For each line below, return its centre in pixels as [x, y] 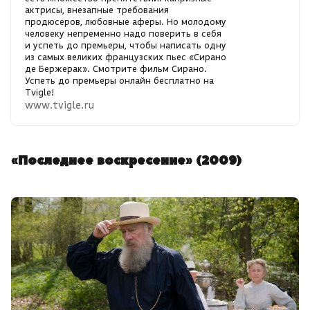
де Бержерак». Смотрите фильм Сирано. [116, 69]
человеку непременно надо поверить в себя [123, 34]
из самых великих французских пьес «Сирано [126, 57]
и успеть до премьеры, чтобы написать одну [126, 46]
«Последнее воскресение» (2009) [126, 161]
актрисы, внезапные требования [97, 10]
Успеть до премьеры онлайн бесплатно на [119, 81]
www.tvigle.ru [60, 105]
